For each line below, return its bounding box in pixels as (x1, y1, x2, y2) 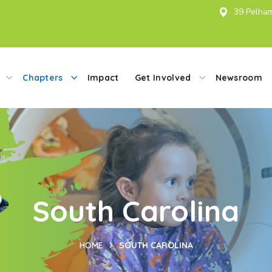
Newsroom (215, 72, 263, 83)
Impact (87, 72, 119, 83)
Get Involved (134, 72, 191, 83)
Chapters (22, 72, 63, 83)
